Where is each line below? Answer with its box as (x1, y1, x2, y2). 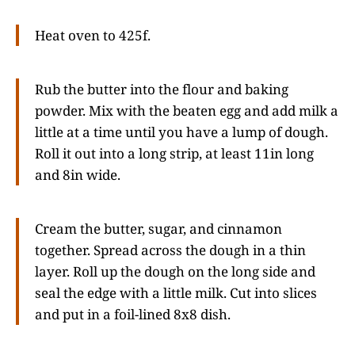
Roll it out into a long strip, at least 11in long (35, 144, 314, 163)
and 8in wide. (35, 166, 120, 185)
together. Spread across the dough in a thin (35, 240, 306, 259)
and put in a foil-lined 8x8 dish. (35, 304, 231, 323)
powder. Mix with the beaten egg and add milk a (35, 101, 338, 120)
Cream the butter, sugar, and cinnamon (35, 219, 282, 238)
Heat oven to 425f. (35, 26, 151, 45)
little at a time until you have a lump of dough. (35, 123, 328, 142)
